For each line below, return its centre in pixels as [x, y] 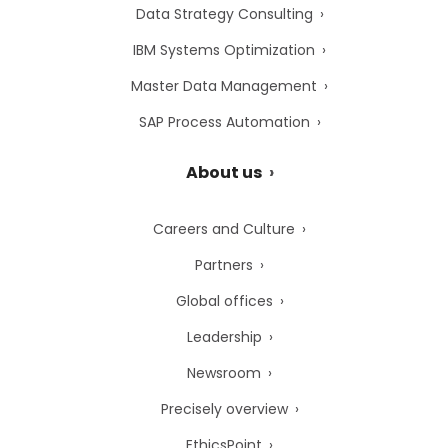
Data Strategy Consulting [224, 13]
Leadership [224, 336]
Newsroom [224, 372]
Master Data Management [224, 85]
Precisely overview [224, 408]
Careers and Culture [224, 228]
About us [224, 172]
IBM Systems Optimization [224, 49]
